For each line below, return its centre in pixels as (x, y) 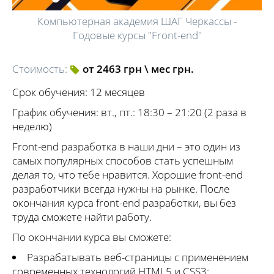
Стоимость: (40, 69)
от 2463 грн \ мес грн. (138, 69)
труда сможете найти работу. (82, 217)
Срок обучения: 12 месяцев (79, 92)
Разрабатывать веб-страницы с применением (138, 257)
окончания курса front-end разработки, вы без (124, 203)
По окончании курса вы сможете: (92, 237)
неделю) (32, 126)
